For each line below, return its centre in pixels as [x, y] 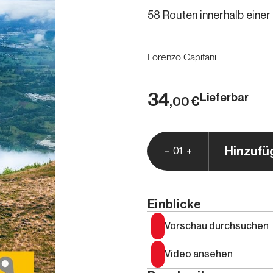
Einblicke [174, 204]
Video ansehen [199, 254]
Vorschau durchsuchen [217, 226]
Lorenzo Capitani [182, 57]
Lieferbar [224, 97]
